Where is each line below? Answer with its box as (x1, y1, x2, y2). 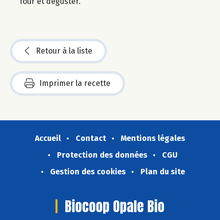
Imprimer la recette (39, 79, 110, 88)
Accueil (35, 134, 61, 143)
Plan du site (140, 167, 185, 177)
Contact (76, 134, 106, 143)
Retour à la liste (36, 46, 92, 56)
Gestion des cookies (50, 167, 126, 177)
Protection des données (57, 150, 147, 160)
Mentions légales (121, 134, 185, 143)
